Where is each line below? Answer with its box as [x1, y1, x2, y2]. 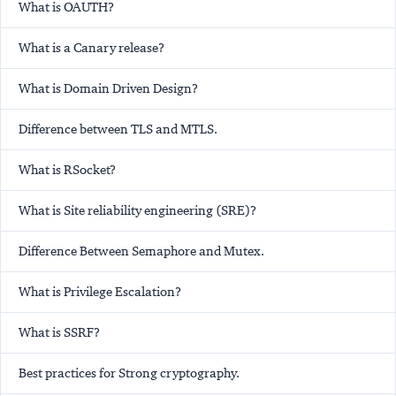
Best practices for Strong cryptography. [19, 365, 240, 382]
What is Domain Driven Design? [19, 80, 198, 97]
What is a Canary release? [19, 40, 164, 57]
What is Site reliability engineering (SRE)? [19, 202, 256, 219]
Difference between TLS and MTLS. [19, 121, 217, 138]
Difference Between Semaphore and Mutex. [19, 243, 264, 260]
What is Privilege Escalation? [19, 284, 181, 301]
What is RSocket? [19, 162, 116, 179]
